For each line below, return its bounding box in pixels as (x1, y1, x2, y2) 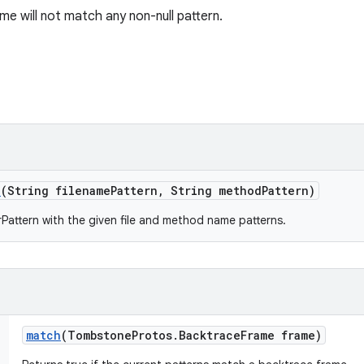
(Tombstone (61, 327, 132, 343)
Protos (132, 327, 172, 343)
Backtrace (179, 327, 240, 343)
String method (164, 183, 262, 198)
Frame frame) (240, 327, 322, 343)
